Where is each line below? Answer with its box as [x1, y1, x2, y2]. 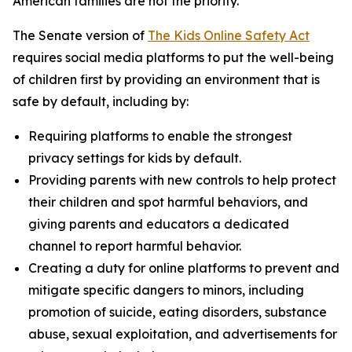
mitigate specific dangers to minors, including [28, 282, 304, 298]
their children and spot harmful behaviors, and [28, 194, 308, 210]
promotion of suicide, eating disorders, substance [28, 304, 327, 320]
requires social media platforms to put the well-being [13, 49, 334, 65]
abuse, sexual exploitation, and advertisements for [28, 326, 337, 342]
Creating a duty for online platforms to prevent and [28, 260, 339, 276]
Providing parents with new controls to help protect [28, 172, 336, 188]
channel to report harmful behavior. [28, 238, 241, 254]
